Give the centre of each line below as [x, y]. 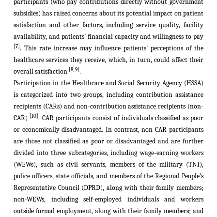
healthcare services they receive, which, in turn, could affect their [108, 60]
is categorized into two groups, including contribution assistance [108, 95]
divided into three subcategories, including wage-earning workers [108, 153]
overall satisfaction [41, 71]
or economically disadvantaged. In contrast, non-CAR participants [108, 130]
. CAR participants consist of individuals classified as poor [121, 118]
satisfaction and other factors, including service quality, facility [108, 25]
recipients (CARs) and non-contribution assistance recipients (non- [108, 106]
